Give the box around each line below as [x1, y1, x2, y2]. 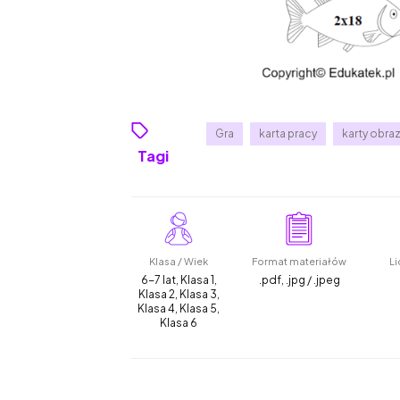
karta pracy [259, 127, 318, 141]
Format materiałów [252, 255, 347, 268]
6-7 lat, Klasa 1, [140, 273, 217, 287]
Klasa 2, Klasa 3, [137, 287, 220, 302]
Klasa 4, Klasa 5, [137, 302, 221, 316]
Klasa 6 [160, 316, 198, 330]
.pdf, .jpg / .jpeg [258, 273, 340, 287]
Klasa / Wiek [149, 255, 209, 268]
